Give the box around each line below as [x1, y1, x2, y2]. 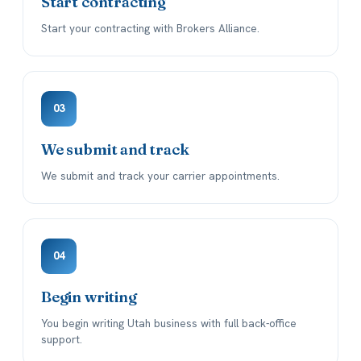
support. [41, 332, 82, 347]
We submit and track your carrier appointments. [41, 168, 280, 184]
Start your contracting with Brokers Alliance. [41, 21, 259, 36]
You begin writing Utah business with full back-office [41, 316, 297, 331]
